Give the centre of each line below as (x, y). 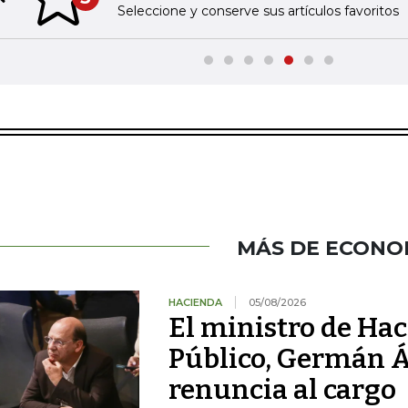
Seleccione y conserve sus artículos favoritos (258, 10)
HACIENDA (195, 302)
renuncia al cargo (282, 390)
